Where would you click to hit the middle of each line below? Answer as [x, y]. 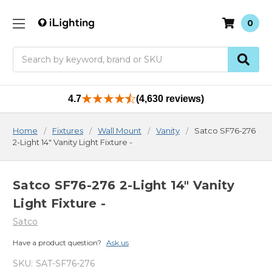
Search [27, 53]
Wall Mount [120, 130]
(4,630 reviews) [170, 98]
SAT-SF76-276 [65, 264]
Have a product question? [57, 243]
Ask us [117, 243]
